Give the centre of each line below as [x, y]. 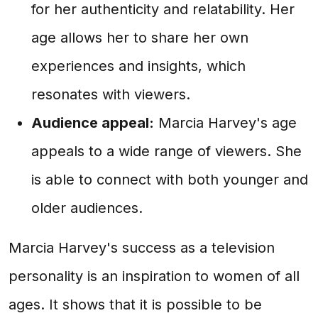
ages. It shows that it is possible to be [135, 305]
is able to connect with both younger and [170, 180]
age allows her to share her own [140, 38]
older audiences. [87, 208]
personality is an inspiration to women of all [154, 276]
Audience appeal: [93, 123]
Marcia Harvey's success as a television [142, 248]
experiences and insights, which [138, 66]
